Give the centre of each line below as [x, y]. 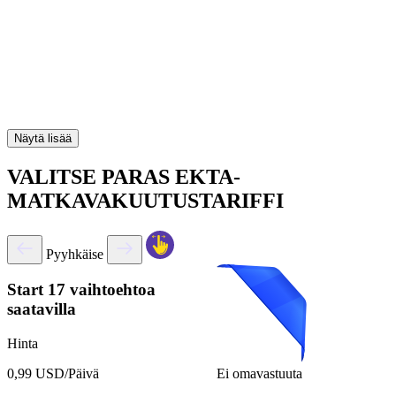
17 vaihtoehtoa [102, 290]
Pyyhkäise [75, 254]
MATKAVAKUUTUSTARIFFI [145, 200]
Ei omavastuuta [259, 373]
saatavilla [42, 309]
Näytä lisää [43, 138]
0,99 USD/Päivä [53, 374]
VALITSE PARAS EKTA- [124, 176]
